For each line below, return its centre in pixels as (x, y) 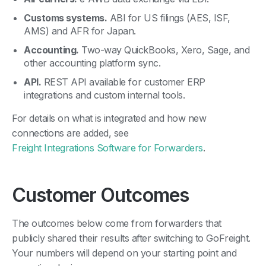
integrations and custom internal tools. (104, 95)
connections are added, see (70, 133)
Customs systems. (66, 18)
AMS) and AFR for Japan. (80, 31)
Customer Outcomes (100, 195)
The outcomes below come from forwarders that (117, 223)
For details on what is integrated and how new (109, 118)
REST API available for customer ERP (123, 82)
